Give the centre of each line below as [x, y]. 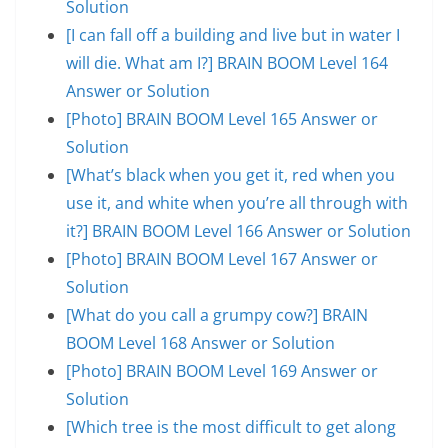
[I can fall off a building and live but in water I [233, 34]
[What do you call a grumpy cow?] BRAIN [217, 314]
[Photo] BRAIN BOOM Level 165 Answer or [222, 118]
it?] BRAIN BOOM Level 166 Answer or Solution [238, 230]
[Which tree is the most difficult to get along [231, 426]
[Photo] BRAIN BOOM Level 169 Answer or [222, 370]
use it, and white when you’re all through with [237, 202]
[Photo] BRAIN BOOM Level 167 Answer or [222, 258]
